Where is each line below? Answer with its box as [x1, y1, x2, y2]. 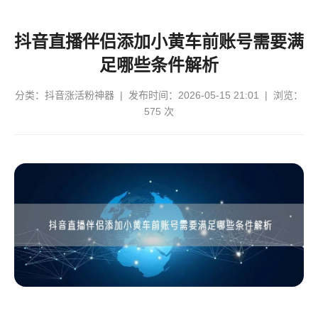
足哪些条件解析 [99, 55, 219, 75]
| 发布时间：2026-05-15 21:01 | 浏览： [114, 89, 303, 101]
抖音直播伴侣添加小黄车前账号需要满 [14, 32, 304, 51]
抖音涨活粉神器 [45, 89, 114, 101]
